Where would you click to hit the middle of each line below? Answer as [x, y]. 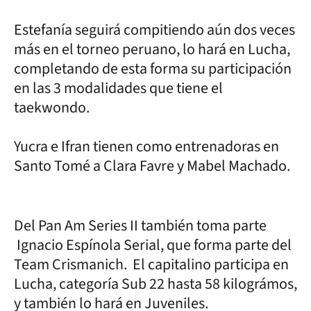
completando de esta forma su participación [153, 68]
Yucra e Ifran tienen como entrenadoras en [146, 146]
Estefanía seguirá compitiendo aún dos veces [154, 30]
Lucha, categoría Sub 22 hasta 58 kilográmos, [155, 284]
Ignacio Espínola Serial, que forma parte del [153, 245]
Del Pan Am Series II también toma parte [140, 225]
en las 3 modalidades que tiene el [118, 88]
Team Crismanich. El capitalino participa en [151, 264]
